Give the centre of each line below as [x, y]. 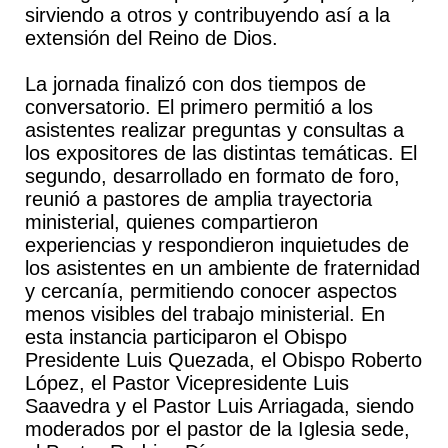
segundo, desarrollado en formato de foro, [212, 176]
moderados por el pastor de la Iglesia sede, [217, 429]
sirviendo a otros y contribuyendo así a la [207, 15]
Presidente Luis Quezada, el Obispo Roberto [223, 360]
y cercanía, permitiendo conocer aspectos [210, 291]
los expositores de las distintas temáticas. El [220, 153]
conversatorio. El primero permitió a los [198, 107]
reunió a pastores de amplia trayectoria [198, 199]
